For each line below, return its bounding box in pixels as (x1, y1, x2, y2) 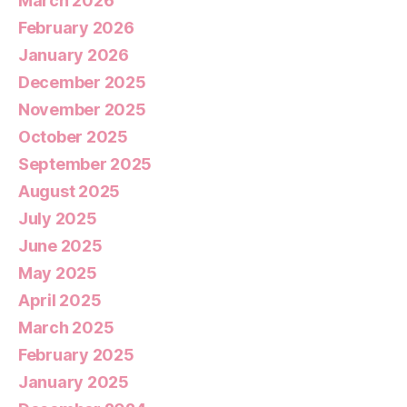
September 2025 (18, 154, 153, 174)
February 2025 (18, 345, 134, 365)
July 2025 (18, 209, 97, 229)
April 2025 (18, 291, 102, 311)
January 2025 (18, 372, 129, 392)
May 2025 (18, 263, 97, 283)
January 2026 (18, 45, 129, 65)
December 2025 (18, 73, 146, 93)
